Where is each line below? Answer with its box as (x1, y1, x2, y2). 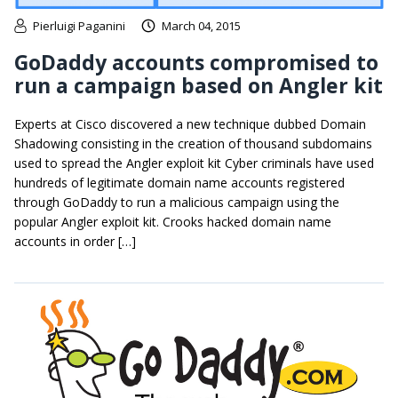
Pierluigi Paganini (33, 17, 125, 34)
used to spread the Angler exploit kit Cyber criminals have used (14, 154, 374, 171)
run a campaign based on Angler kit (14, 70, 383, 99)
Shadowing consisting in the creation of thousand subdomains (14, 134, 372, 152)
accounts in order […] (14, 232, 136, 250)
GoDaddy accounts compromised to (14, 47, 378, 76)
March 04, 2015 (162, 17, 241, 34)
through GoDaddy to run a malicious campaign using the (14, 193, 339, 211)
